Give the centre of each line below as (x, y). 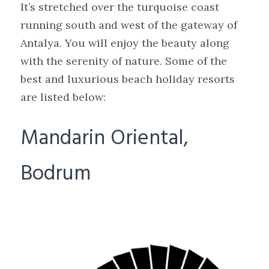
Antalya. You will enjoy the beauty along (125, 43)
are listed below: (63, 97)
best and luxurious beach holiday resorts (128, 79)
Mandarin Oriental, (105, 139)
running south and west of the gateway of (129, 25)
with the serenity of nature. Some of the (124, 61)
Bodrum (56, 174)
